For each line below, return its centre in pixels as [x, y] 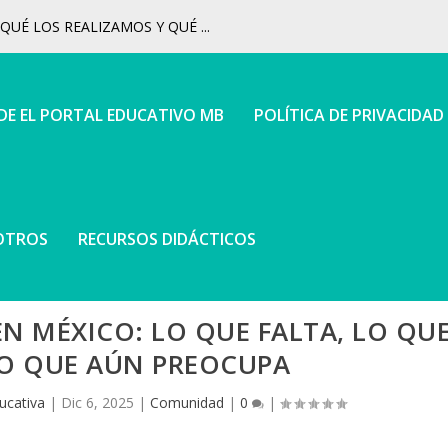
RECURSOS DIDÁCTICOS [167, 239]
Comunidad [186, 402]
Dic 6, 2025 [97, 402]
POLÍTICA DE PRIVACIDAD [349, 115]
